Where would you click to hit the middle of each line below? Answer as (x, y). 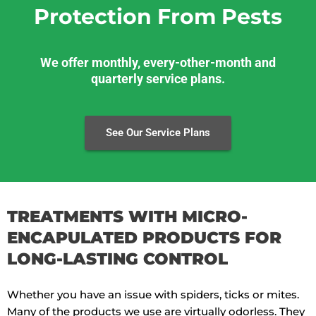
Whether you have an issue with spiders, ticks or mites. (153, 294)
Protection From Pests (158, 17)
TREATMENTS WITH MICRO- (127, 217)
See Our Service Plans (158, 133)
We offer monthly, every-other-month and (158, 63)
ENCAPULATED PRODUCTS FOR (144, 238)
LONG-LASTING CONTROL (117, 259)
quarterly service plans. (158, 79)
